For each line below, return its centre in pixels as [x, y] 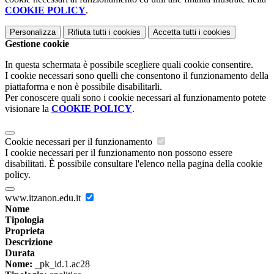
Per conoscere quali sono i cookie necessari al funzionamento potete [135, 98]
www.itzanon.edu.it [44, 198]
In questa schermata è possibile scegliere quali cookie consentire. [129, 65]
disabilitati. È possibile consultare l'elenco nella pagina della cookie [134, 164]
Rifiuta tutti [87, 32]
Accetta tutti [175, 32]
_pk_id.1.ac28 [61, 264]
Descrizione [29, 242]
